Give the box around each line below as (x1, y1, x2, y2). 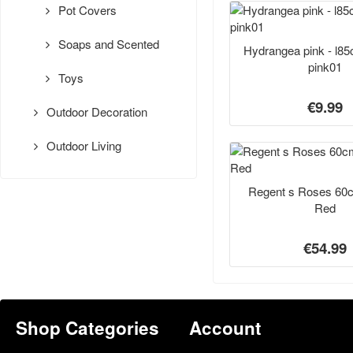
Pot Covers (55, 2, 117, 19)
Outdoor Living (43, 137, 122, 154)
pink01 (308, 58, 342, 75)
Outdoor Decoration (43, 103, 148, 121)
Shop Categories (16, 315, 159, 340)
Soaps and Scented (55, 35, 160, 53)
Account (188, 315, 262, 340)
